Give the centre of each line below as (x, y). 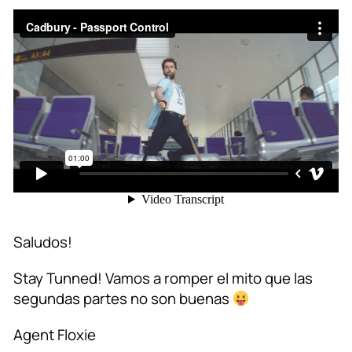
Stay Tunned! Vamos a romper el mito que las (163, 279)
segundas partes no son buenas (123, 299)
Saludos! (43, 242)
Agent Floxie (55, 335)
